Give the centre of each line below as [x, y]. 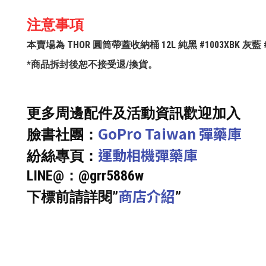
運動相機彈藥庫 [148, 155]
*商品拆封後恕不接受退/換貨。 [92, 64]
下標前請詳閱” [72, 197]
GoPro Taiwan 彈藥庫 [170, 133]
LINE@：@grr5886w [85, 176]
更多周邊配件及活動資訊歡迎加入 [134, 113]
